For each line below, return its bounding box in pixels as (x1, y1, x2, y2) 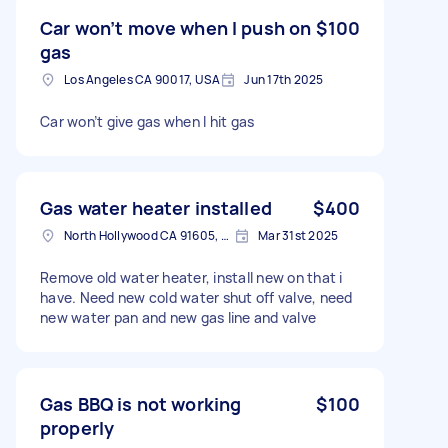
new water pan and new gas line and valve (40, 307, 316, 327)
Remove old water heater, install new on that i (40, 267, 343, 287)
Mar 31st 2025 (258, 226, 339, 244)
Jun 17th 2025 (244, 70, 324, 88)
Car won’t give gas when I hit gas (40, 111, 255, 131)
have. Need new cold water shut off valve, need (40, 287, 353, 307)
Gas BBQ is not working (40, 391, 242, 416)
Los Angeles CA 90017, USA (64, 70, 221, 88)
